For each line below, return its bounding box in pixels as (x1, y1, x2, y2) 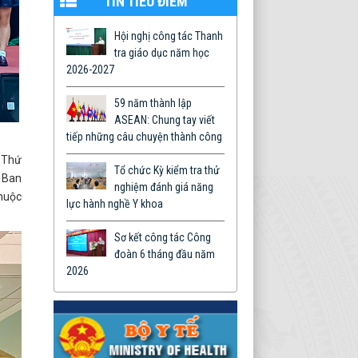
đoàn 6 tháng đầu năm (114, 248, 215, 261)
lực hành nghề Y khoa (66, 197, 163, 210)
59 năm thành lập (114, 97, 192, 109)
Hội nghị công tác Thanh (114, 30, 223, 42)
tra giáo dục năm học (114, 46, 209, 59)
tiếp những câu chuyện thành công (66, 130, 222, 143)
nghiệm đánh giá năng (114, 181, 213, 193)
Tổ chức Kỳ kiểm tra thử (114, 164, 220, 177)
